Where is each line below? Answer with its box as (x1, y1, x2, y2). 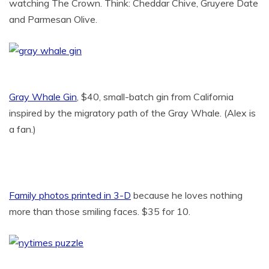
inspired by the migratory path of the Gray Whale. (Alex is (9, 107, 256, 119)
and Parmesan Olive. (9, 13, 97, 25)
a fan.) (9, 123, 36, 135)
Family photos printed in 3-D (9, 189, 131, 201)
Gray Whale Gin (9, 91, 77, 103)
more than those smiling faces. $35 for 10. (9, 205, 190, 217)
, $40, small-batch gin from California (77, 91, 234, 103)
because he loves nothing (131, 189, 243, 201)
